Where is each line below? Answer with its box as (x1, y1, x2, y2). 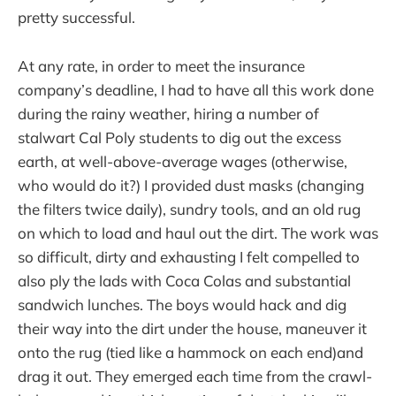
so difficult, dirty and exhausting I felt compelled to (18, 247, 360, 266)
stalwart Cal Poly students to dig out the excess (18, 127, 341, 147)
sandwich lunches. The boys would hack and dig (18, 294, 346, 314)
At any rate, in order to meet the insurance (18, 56, 305, 75)
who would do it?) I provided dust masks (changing (18, 175, 364, 194)
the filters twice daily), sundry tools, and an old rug (18, 199, 361, 218)
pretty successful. (18, 8, 135, 27)
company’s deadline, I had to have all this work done (18, 80, 374, 99)
